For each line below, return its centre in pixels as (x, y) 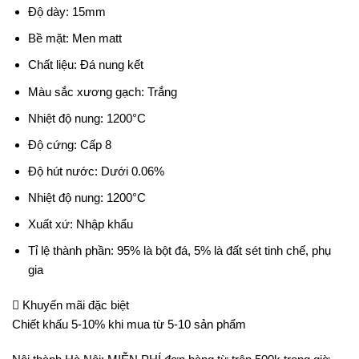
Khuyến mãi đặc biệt (74, 305)
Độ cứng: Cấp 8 (69, 144)
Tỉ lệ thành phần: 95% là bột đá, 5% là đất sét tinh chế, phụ (179, 251)
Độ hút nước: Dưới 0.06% (96, 171)
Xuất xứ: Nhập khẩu (80, 224)
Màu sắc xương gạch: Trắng (102, 91)
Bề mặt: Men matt (75, 38)
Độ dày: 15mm (67, 12)
